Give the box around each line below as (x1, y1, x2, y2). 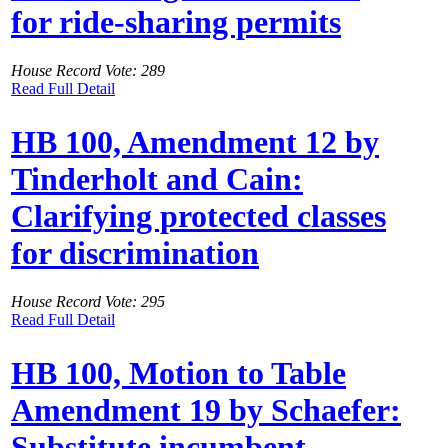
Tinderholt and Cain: (11, 160, 303, 197)
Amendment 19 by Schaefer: (11, 391, 401, 428)
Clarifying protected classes (11, 197, 386, 234)
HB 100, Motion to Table (11, 354, 346, 391)
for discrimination (11, 234, 259, 271)
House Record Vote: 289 (11, 62, 165, 80)
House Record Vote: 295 (11, 293, 165, 311)
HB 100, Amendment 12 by (11, 123, 379, 160)
